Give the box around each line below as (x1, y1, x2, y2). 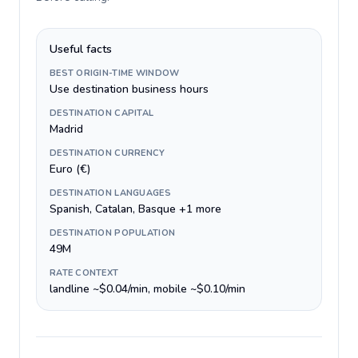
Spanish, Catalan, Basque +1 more (50, 201, 221, 217)
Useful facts (50, 42, 112, 57)
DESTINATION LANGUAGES (50, 187, 171, 199)
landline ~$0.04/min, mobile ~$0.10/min (50, 281, 245, 296)
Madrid (50, 121, 83, 137)
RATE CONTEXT (50, 267, 119, 279)
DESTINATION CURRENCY (50, 147, 165, 159)
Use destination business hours (50, 82, 209, 97)
